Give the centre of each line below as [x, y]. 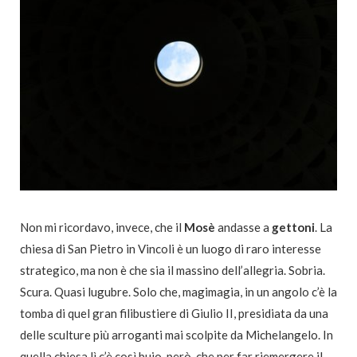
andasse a [243, 228]
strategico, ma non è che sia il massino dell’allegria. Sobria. [173, 271]
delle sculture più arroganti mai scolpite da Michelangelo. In [177, 335]
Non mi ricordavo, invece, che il [102, 228]
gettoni [293, 228]
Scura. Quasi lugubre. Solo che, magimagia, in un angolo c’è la [178, 292]
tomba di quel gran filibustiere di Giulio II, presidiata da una [174, 314]
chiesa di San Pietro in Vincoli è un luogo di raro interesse [171, 249]
